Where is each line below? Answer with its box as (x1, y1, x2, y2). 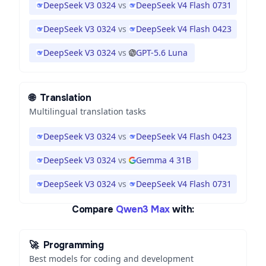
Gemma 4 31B (136, 154, 191, 166)
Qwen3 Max (116, 203, 170, 216)
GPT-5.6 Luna (136, 47, 188, 58)
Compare (72, 203, 113, 216)
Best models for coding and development (29, 253, 194, 264)
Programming (43, 239, 104, 251)
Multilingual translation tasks (29, 106, 146, 117)
